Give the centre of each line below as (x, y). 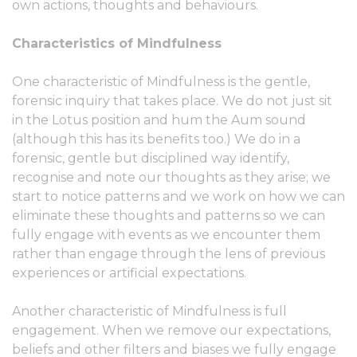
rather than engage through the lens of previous (169, 254)
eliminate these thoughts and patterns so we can (169, 216)
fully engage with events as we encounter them (166, 235)
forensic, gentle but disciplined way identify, (151, 158)
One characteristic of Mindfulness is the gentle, (161, 82)
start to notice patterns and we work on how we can (178, 196)
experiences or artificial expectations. (129, 273)
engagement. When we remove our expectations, (171, 330)
